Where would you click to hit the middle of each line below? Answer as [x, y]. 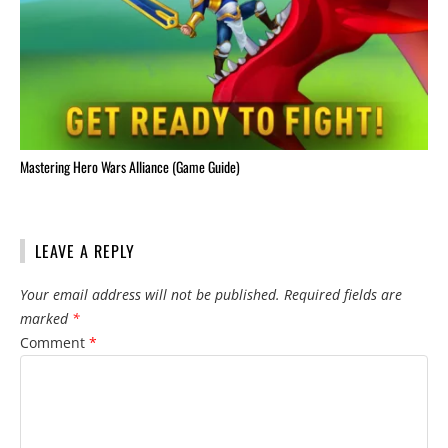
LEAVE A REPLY [85, 251]
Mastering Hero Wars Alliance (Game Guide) [130, 167]
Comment [54, 343]
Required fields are [343, 295]
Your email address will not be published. [150, 295]
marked [46, 319]
